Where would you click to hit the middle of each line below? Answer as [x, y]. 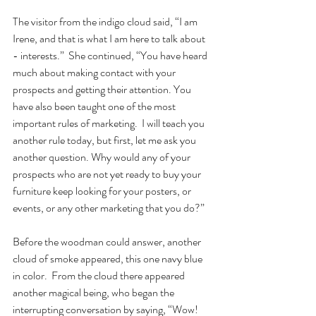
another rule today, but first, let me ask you [105, 140]
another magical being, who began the [95, 293]
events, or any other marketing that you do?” [111, 208]
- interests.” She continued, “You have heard [111, 56]
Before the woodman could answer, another [108, 242]
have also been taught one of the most [95, 107]
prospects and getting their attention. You [103, 90]
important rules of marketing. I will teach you [110, 123]
